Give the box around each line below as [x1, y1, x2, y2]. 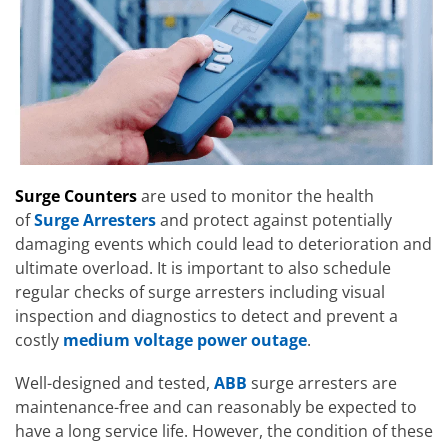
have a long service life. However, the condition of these [15, 420, 433, 443]
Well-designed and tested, [15, 372, 214, 395]
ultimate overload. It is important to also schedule [15, 257, 391, 280]
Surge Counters [15, 185, 137, 208]
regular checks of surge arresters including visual [15, 281, 385, 304]
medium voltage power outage [63, 329, 307, 352]
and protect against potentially [156, 209, 392, 232]
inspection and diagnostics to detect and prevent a [15, 305, 398, 328]
